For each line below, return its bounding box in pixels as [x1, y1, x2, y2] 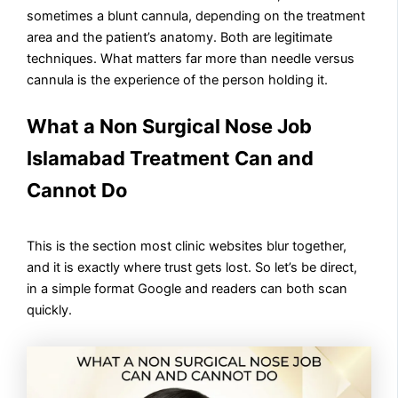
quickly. [27, 302, 73, 319]
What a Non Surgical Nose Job [27, 115, 313, 139]
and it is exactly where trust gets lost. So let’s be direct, [27, 259, 358, 276]
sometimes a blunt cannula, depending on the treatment [27, 8, 366, 25]
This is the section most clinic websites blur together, [27, 238, 347, 255]
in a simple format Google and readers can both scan [27, 281, 348, 298]
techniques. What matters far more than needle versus [27, 51, 355, 68]
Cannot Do [27, 179, 128, 203]
